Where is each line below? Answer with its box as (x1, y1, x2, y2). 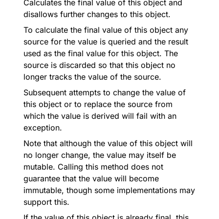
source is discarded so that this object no (23, 60, 175, 70)
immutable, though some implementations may (23, 185, 195, 195)
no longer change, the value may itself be (23, 150, 176, 160)
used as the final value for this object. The (23, 48, 178, 58)
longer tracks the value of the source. (23, 72, 161, 82)
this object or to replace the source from (23, 99, 173, 109)
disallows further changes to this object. (23, 9, 171, 19)
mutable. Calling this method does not (23, 162, 163, 172)
